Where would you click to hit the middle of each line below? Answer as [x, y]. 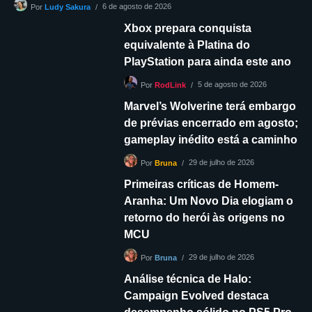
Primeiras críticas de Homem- [201, 185]
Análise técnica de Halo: [187, 279]
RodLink [171, 85]
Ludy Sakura [68, 7]
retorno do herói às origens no [204, 218]
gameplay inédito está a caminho [210, 140]
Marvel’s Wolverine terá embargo [210, 107]
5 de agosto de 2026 [233, 85]
